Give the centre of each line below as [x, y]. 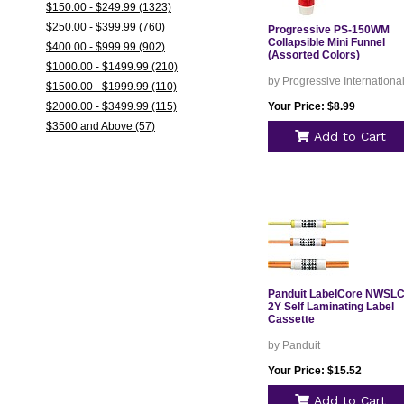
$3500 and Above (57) [100, 126]
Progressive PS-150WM [328, 30]
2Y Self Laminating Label [331, 307]
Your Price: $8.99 [311, 106]
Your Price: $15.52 [314, 371]
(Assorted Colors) [313, 55]
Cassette [291, 319]
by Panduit [294, 345]
